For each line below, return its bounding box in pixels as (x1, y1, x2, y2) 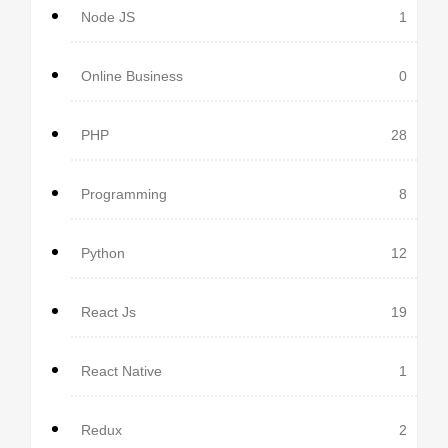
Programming (81, 185, 167, 202)
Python (81, 244, 125, 261)
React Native (81, 362, 162, 379)
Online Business (81, 67, 183, 84)
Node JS (81, 8, 135, 25)
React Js (81, 303, 136, 320)
